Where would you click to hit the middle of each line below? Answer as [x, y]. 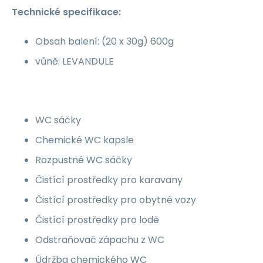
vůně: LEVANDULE [75, 61]
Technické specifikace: [66, 12]
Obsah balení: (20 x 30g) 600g [104, 41]
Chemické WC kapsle [85, 140]
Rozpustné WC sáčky [84, 160]
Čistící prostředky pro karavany [109, 180]
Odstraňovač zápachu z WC [100, 240]
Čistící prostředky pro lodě [97, 220]
